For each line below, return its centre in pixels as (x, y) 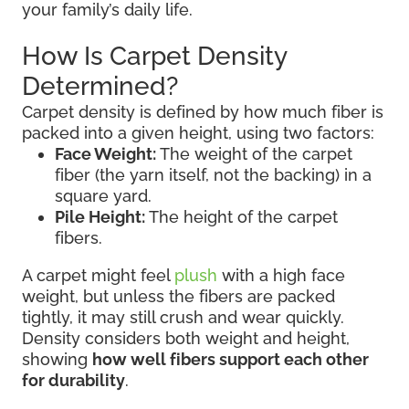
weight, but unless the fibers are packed (178, 296)
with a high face (281, 275)
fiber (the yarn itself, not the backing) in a (213, 174)
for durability (73, 380)
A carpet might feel (98, 275)
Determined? (100, 86)
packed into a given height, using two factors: (198, 132)
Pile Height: (100, 216)
